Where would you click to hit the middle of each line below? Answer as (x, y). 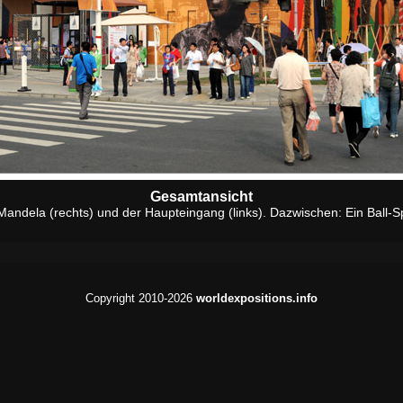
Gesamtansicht (201, 197)
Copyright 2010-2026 (141, 298)
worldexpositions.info (257, 298)
